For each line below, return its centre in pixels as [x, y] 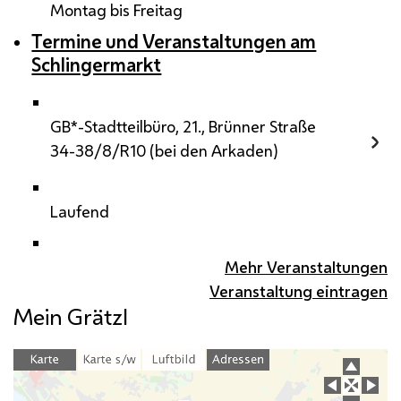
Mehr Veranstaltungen [306, 267]
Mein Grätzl [71, 317]
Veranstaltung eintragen [299, 291]
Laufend [79, 212]
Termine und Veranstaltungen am [174, 42]
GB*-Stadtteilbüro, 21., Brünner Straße [183, 127]
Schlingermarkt [97, 65]
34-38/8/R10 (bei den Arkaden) [164, 151]
